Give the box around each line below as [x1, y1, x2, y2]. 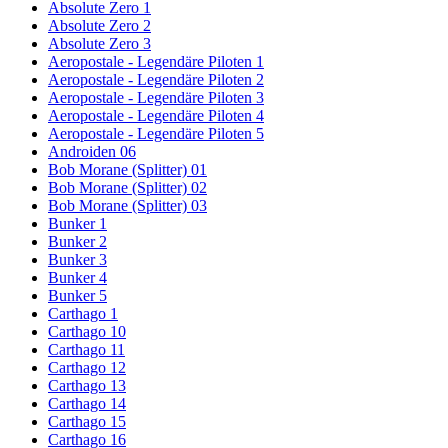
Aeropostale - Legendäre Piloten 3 [48, 89, 264, 107]
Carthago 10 [48, 323, 126, 341]
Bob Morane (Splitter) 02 [48, 179, 207, 197]
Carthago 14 [48, 395, 126, 413]
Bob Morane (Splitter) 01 [48, 161, 207, 179]
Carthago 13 [48, 377, 126, 395]
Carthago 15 [48, 413, 126, 431]
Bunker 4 [48, 269, 107, 287]
